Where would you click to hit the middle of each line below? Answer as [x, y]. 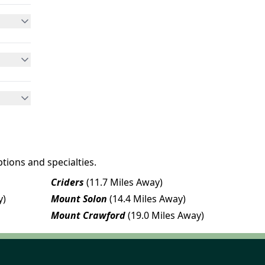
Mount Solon [79, 198]
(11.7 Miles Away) [125, 182]
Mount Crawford [88, 215]
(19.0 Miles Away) [166, 215]
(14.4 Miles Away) [148, 198]
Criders [67, 182]
